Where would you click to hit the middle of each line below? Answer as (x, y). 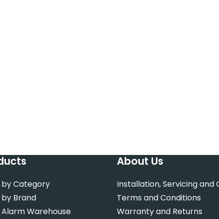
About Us (140, 161)
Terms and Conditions (159, 198)
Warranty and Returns (159, 211)
